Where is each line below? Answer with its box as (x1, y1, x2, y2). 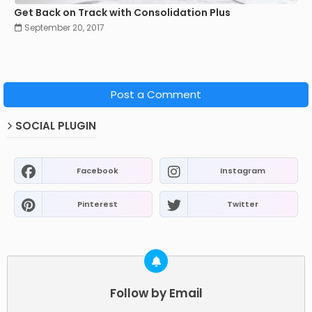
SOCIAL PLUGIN (15, 118, 96, 133)
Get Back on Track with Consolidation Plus (14, 5, 231, 19)
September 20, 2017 (24, 21, 104, 33)
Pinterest (77, 198, 118, 210)
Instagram (220, 164, 265, 176)
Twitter (227, 198, 258, 210)
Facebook (76, 164, 118, 176)
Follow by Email (109, 284, 203, 302)
